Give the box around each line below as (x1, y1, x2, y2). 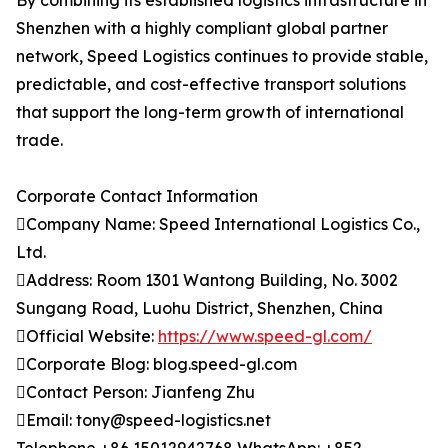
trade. (16, 130, 63, 151)
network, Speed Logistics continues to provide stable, (16, 46, 428, 67)
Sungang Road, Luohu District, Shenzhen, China (16, 298, 383, 319)
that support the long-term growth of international (16, 102, 404, 123)
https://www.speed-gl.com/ (158, 326, 372, 347)
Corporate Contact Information (16, 186, 258, 207)
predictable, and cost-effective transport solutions (16, 74, 406, 95)
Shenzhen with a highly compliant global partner (16, 18, 388, 39)
